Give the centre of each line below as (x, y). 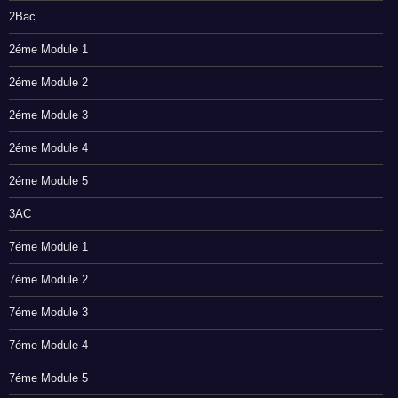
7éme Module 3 (48, 313)
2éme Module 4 (48, 148)
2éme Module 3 (48, 115)
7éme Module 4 (48, 346)
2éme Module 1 (48, 50)
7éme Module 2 (48, 280)
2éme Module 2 (48, 83)
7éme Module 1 (48, 247)
